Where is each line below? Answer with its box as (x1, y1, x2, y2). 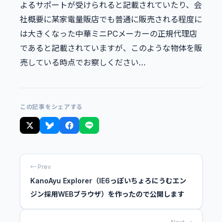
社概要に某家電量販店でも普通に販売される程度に (20, 14, 202, 25)
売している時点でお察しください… (20, 57, 146, 68)
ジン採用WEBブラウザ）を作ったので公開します (30, 190, 184, 199)
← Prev (30, 163, 51, 171)
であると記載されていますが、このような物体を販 (20, 43, 202, 54)
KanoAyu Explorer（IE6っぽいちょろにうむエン (30, 176, 186, 185)
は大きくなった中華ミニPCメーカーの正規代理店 (20, 29, 197, 39)
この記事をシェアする (20, 103, 83, 111)
